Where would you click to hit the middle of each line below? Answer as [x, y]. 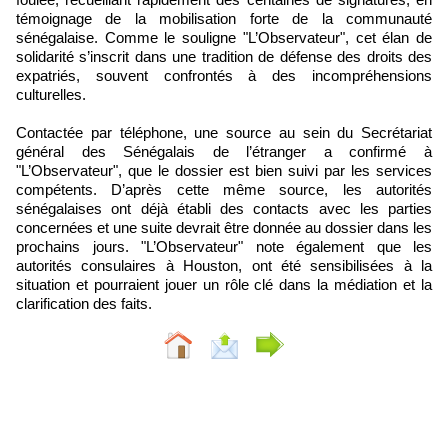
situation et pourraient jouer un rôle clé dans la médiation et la [224, 285]
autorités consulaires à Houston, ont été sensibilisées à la [224, 266]
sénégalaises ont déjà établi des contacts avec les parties [224, 209]
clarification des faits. [84, 304]
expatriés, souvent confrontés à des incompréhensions [224, 76]
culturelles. [51, 95]
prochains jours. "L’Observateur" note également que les [224, 247]
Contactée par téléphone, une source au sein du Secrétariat [224, 133]
